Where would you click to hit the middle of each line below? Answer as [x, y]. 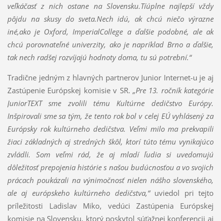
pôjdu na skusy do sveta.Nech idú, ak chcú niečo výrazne [110, 18]
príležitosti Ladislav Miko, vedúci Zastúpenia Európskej [110, 205]
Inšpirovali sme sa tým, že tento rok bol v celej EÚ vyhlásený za [110, 116]
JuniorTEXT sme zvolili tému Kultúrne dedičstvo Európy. [110, 103]
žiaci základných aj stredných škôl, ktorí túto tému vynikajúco [110, 141]
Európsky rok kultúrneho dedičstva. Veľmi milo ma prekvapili [110, 129]
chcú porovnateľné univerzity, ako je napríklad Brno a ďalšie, [110, 44]
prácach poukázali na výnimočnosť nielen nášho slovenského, [110, 180]
